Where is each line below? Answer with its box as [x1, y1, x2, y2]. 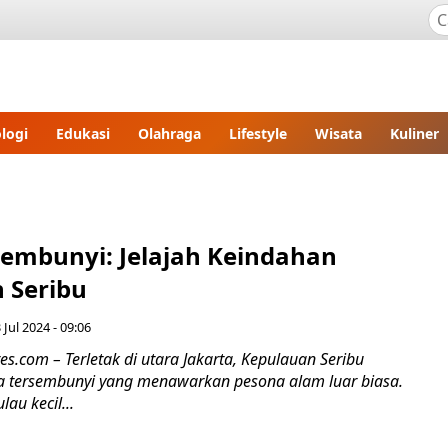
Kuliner [390, 123, 439, 143]
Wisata [315, 123, 362, 143]
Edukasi [56, 123, 110, 143]
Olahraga [138, 123, 201, 143]
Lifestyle [229, 123, 287, 143]
